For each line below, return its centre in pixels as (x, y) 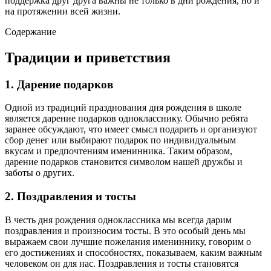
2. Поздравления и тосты (70, 197)
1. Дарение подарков (59, 84)
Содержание (31, 31)
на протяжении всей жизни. (63, 11)
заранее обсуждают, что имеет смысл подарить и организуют (131, 129)
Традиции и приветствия (88, 57)
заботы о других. (40, 173)
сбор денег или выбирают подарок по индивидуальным (120, 140)
